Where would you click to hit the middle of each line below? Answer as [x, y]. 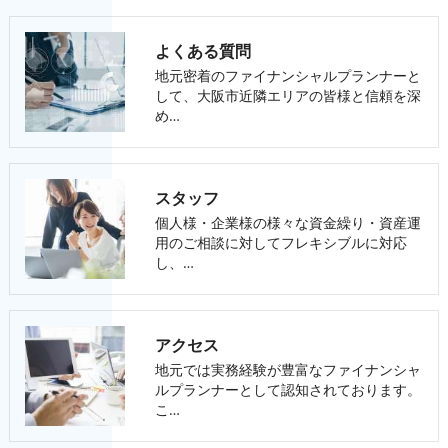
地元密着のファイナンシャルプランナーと [287, 75]
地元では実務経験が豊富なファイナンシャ [287, 369]
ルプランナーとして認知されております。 [287, 389]
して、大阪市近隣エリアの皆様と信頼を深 [287, 95]
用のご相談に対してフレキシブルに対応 [280, 242]
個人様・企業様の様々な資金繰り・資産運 [287, 222]
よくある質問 [202, 51]
